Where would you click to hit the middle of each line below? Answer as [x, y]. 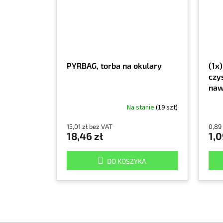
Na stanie [141, 108]
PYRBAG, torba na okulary [114, 65]
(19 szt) [167, 108]
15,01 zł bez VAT [90, 126]
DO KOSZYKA [127, 161]
